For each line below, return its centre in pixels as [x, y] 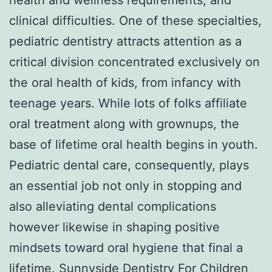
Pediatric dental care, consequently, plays [129, 165]
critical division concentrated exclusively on [134, 62]
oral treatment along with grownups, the [124, 124]
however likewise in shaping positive [114, 227]
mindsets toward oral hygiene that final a [126, 247]
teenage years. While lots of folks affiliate [128, 103]
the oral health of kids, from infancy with [125, 82]
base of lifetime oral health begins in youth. [134, 144]
